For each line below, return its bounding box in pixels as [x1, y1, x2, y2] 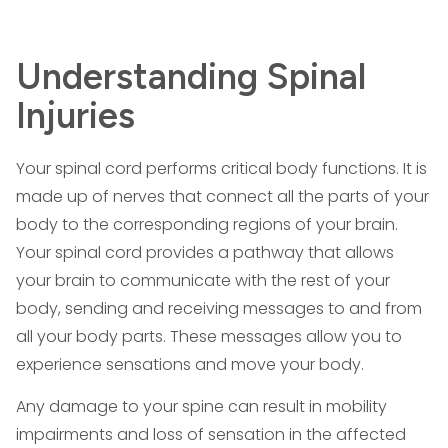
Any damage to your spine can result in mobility [16, 395, 387, 418]
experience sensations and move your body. [16, 353, 364, 376]
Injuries [16, 94, 135, 137]
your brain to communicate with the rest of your [16, 269, 390, 292]
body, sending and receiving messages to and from [16, 297, 422, 320]
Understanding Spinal [16, 55, 366, 98]
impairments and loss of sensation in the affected [16, 423, 406, 446]
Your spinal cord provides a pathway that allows [16, 241, 394, 264]
